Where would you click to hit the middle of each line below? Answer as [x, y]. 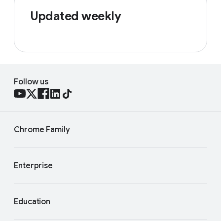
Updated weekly [75, 16]
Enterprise [33, 166]
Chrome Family [42, 130]
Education [32, 202]
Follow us [31, 82]
